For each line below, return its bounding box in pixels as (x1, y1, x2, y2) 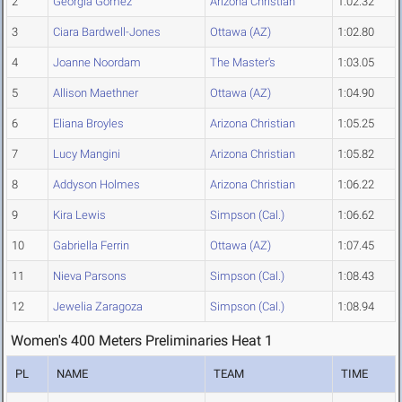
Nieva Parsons (53, 269, 127, 284)
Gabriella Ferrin (53, 239, 129, 253)
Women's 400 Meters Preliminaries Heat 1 (11, 332, 273, 350)
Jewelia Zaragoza (53, 300, 143, 314)
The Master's (210, 56, 275, 70)
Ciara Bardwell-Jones (53, 25, 161, 39)
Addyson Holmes (53, 178, 140, 192)
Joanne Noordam (53, 56, 141, 70)
